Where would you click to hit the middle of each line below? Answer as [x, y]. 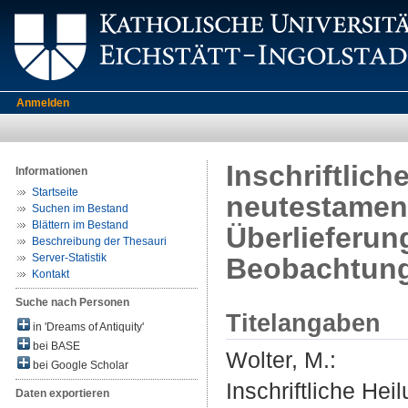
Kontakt [51, 274]
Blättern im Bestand [80, 225]
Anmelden [43, 103]
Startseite [55, 192]
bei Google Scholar [79, 365]
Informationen [51, 171]
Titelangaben [303, 323]
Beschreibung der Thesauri [99, 241]
